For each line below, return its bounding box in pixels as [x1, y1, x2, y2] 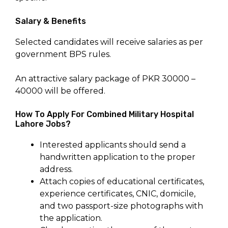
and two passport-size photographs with [40, 201, 203, 211]
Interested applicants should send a [40, 140, 186, 150]
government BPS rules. [15, 49, 111, 60]
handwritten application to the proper [40, 152, 195, 162]
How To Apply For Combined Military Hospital [15, 109, 194, 120]
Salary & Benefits [15, 16, 86, 26]
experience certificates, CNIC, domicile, [40, 189, 195, 199]
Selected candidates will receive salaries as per [15, 37, 203, 47]
